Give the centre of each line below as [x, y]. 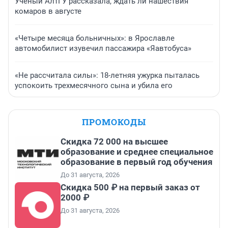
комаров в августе [48, 11]
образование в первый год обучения [137, 162]
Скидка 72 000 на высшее [114, 142]
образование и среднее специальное [137, 152]
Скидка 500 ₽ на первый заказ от [130, 188]
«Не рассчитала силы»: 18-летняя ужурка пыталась [107, 76]
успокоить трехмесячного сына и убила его [94, 86]
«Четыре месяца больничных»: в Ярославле [95, 38]
